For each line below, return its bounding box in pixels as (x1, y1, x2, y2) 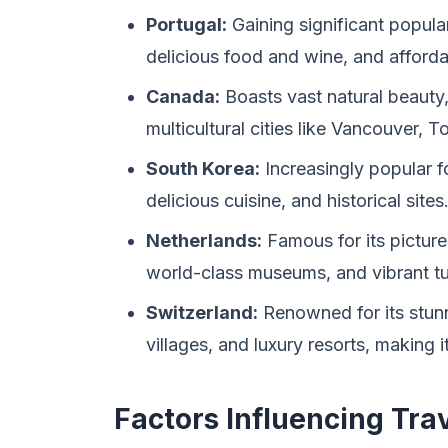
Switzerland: (146, 302, 258, 323)
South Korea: (146, 158, 260, 179)
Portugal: (146, 14, 227, 35)
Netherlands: (146, 230, 262, 251)
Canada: (146, 86, 220, 107)
